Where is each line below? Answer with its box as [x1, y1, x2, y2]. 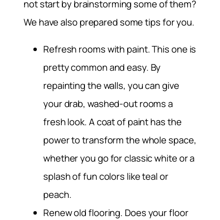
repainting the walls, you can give [43, 79, 179, 92]
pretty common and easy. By [43, 61, 161, 74]
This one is [152, 43, 196, 56]
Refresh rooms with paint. [43, 43, 152, 56]
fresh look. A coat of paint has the [43, 115, 182, 129]
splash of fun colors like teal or [43, 170, 168, 183]
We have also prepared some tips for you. [24, 15, 194, 28]
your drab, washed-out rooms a [43, 97, 173, 110]
